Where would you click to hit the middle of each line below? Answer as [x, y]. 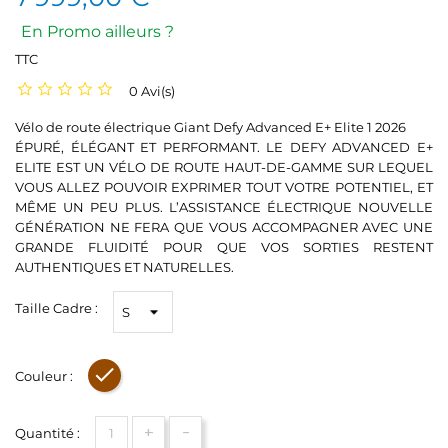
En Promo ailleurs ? [97, 31]
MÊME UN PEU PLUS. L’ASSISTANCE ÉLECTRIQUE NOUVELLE [224, 207]
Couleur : [44, 376]
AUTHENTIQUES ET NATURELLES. [124, 267]
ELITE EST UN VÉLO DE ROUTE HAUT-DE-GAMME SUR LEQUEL [224, 167]
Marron [136, 381]
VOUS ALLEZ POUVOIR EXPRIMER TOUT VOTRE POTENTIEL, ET [224, 187]
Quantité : [47, 433]
